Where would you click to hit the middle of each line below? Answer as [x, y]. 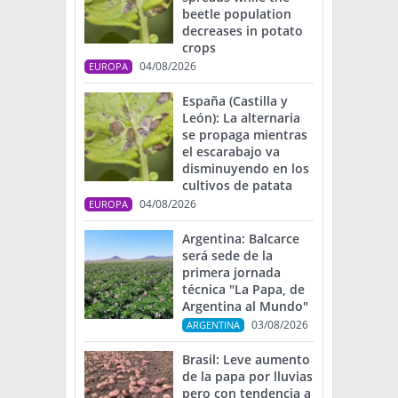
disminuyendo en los [246, 169]
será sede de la [227, 256]
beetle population [237, 14]
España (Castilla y [235, 101]
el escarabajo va [231, 152]
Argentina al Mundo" [245, 306]
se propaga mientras [245, 135]
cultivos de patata [237, 186]
